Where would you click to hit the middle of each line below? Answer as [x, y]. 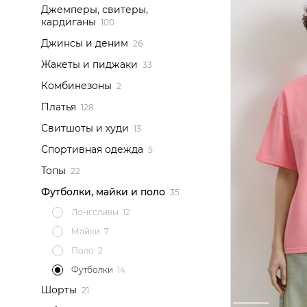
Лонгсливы [95, 212]
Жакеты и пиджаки [89, 64]
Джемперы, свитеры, [95, 10]
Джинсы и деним [85, 43]
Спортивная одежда [92, 149]
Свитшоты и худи [85, 128]
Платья [59, 107]
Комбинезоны [76, 86]
